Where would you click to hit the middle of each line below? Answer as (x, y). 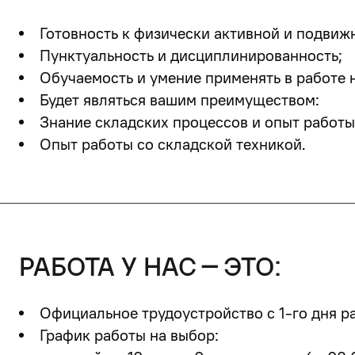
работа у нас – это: (150, 267)
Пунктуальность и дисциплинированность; (191, 55)
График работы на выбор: (129, 335)
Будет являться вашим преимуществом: (179, 100)
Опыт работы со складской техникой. (172, 144)
